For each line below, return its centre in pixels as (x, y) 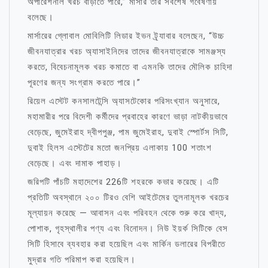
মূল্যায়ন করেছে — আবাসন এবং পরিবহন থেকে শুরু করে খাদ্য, (127, 213)
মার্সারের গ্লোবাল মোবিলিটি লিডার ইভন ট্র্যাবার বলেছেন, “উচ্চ (126, 36)
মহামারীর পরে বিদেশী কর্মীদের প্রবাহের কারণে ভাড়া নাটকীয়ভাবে (128, 117)
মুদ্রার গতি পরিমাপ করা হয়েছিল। (82, 260)
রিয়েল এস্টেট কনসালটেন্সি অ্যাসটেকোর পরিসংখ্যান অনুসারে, (124, 101)
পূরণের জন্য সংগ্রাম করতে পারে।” (84, 83)
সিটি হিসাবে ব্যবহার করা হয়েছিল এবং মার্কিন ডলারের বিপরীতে (127, 244)
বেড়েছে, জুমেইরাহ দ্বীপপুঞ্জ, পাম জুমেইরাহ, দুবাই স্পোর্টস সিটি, (128, 132)
